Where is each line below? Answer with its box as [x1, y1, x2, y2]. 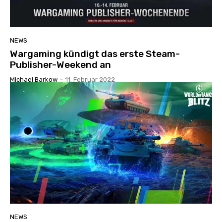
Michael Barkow [10, 75, 57, 83]
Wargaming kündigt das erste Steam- [10, 48, 180, 59]
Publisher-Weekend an [10, 58, 111, 70]
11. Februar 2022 [65, 75, 115, 83]
